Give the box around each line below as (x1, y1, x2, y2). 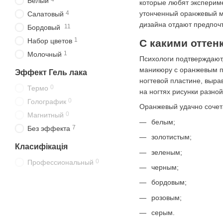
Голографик (27, 98, 66, 106)
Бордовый (27, 23, 62, 31)
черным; (151, 163, 179, 171)
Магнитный (27, 111, 64, 119)
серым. (151, 209, 175, 217)
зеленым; (151, 148, 182, 156)
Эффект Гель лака (15, 68, 87, 77)
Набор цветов (27, 37, 72, 45)
